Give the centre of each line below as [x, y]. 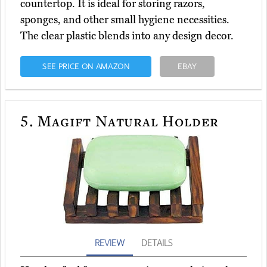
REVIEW [110, 243]
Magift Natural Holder [126, 121]
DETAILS [157, 243]
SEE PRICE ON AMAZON [86, 66]
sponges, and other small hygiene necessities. [125, 20]
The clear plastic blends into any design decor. [127, 36]
